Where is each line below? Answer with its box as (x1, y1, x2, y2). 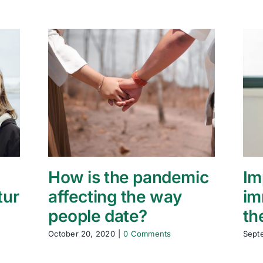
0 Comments (123, 228, 171, 238)
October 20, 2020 (48, 228, 115, 238)
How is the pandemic (48, 167, 209, 187)
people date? (48, 205, 148, 226)
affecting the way (48, 186, 182, 207)
